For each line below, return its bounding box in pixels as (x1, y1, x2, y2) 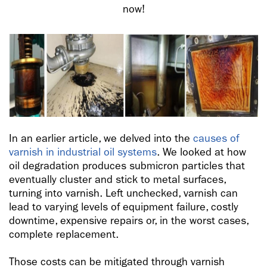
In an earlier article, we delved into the (9, 132, 193, 145)
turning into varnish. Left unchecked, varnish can (9, 187, 238, 200)
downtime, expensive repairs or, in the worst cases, (9, 215, 249, 228)
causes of (193, 132, 239, 145)
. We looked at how (157, 146, 246, 159)
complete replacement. (9, 228, 119, 241)
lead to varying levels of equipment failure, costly (9, 201, 238, 214)
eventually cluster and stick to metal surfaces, (9, 173, 226, 187)
